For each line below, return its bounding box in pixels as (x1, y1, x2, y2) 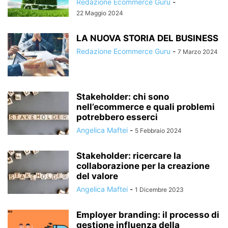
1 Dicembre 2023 (135, 185, 184, 193)
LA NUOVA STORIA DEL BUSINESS (76, 33, 218, 43)
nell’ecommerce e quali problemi (76, 101, 215, 112)
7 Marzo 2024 (178, 47, 218, 55)
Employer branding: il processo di (76, 209, 219, 220)
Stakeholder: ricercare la (76, 150, 181, 161)
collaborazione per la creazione (76, 160, 210, 171)
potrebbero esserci (76, 111, 158, 122)
